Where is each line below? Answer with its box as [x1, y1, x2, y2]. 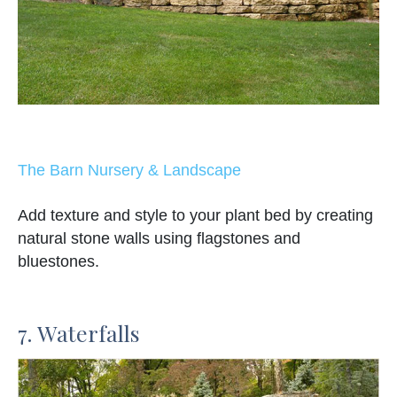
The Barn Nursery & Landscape [18, 160, 241, 179]
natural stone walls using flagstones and [18, 229, 300, 247]
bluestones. [18, 252, 99, 270]
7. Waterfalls [18, 317, 140, 347]
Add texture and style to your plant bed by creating [18, 206, 373, 224]
